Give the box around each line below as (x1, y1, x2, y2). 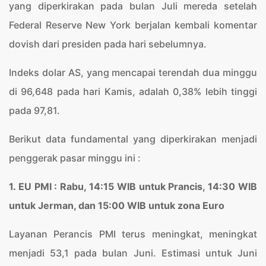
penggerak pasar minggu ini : (9, 152, 141, 164)
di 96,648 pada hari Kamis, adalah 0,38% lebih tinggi (9, 85, 257, 97)
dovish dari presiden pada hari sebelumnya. (9, 38, 207, 50)
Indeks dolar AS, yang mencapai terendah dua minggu (9, 66, 257, 78)
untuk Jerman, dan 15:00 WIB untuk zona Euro (9, 199, 224, 211)
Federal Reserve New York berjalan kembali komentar (9, 19, 257, 31)
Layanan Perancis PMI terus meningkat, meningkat (9, 228, 257, 240)
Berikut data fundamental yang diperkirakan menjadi (9, 133, 257, 145)
